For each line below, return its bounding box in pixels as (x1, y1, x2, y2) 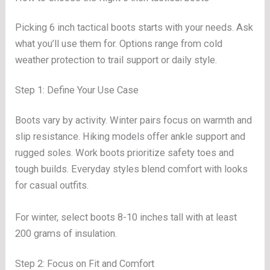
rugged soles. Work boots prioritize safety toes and (15, 146, 234, 159)
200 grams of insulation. (15, 228, 118, 240)
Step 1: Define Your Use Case (15, 84, 139, 96)
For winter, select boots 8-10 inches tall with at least (15, 212, 237, 224)
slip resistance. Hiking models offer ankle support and (15, 130, 246, 142)
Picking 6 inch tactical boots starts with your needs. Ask (15, 21, 254, 33)
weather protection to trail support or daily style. (15, 54, 218, 66)
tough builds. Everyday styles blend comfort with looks (15, 163, 248, 175)
